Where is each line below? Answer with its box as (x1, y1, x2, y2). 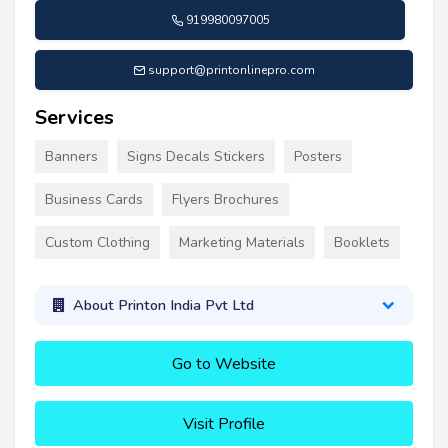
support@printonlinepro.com (148, 61, 315, 78)
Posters (294, 146, 342, 166)
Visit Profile (183, 412, 265, 435)
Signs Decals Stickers (127, 146, 265, 166)
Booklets (334, 232, 390, 252)
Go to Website (172, 352, 276, 375)
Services (35, 103, 114, 131)
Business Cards (45, 189, 143, 209)
